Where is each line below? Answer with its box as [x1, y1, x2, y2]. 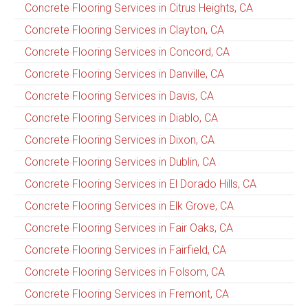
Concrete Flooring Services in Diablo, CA [25, 111, 218, 125]
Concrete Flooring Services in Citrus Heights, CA [25, 1, 253, 15]
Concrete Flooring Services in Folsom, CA [25, 265, 225, 279]
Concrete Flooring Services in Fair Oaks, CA [25, 221, 233, 235]
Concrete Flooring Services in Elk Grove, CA [25, 199, 234, 213]
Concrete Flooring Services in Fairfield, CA [25, 243, 226, 257]
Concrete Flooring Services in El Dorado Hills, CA [25, 177, 256, 191]
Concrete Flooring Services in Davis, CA [25, 89, 214, 103]
